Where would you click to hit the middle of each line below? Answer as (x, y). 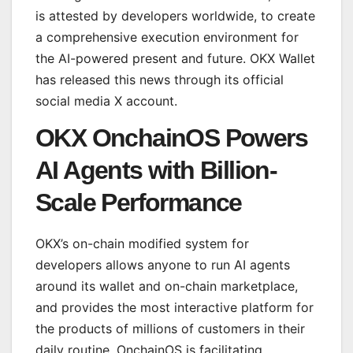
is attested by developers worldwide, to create (175, 15)
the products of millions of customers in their (170, 328)
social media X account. (106, 100)
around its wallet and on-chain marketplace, (167, 286)
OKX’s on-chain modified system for (142, 243)
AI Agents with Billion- (156, 170)
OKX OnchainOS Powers (171, 137)
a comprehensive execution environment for (167, 37)
